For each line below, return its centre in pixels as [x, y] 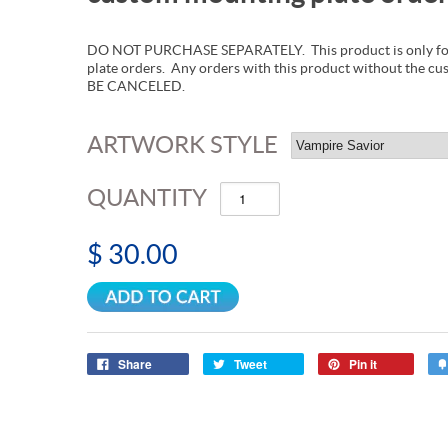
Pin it [363, 363]
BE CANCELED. [136, 85]
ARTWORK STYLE [182, 144]
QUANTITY [147, 197]
